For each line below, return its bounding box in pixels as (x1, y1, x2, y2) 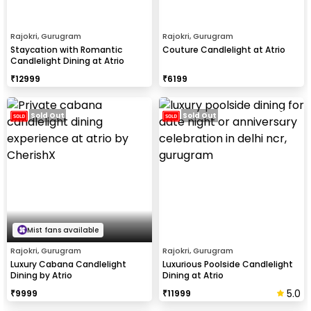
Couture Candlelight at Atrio (162, 43, 285, 56)
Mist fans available (27, 224, 99, 235)
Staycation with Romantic (10, 43, 122, 56)
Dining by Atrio (10, 269, 72, 281)
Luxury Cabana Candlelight (10, 258, 126, 270)
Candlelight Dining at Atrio (10, 54, 124, 67)
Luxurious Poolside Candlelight (162, 258, 293, 270)
